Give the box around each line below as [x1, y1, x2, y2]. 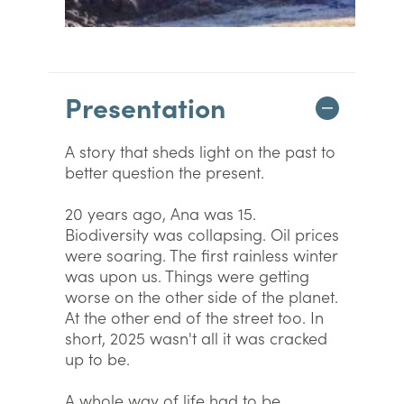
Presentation [65, 87, 225, 125]
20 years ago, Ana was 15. [65, 202, 256, 225]
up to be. [65, 347, 130, 370]
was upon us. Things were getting [65, 264, 309, 287]
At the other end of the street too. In [65, 306, 324, 328]
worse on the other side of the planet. [65, 285, 338, 308]
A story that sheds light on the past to [65, 140, 335, 162]
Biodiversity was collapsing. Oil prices [65, 223, 339, 245]
